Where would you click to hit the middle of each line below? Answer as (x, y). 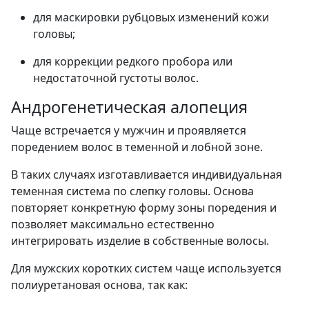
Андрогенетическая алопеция (129, 107)
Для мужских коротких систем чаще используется (146, 268)
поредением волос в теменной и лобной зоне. (137, 147)
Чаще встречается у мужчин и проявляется (129, 130)
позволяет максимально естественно (113, 224)
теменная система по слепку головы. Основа (132, 191)
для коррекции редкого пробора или (133, 61)
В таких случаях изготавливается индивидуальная (147, 174)
